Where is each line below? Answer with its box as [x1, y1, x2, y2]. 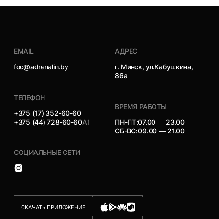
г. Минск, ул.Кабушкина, [115, 62, 193, 71]
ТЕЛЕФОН [13, 93, 45, 102]
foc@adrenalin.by [13, 62, 68, 71]
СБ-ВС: [115, 126, 138, 135]
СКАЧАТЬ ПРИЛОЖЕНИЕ [21, 203, 86, 211]
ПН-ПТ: [115, 117, 138, 126]
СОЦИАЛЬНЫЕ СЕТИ [13, 148, 80, 157]
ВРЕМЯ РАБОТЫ [115, 102, 167, 110]
